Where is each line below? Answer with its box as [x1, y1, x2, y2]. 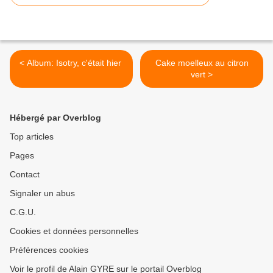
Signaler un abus [10, 188, 75, 199]
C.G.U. [10, 207, 36, 218]
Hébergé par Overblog [10, 113, 101, 123]
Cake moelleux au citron [155, 58, 249, 68]
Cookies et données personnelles [10, 226, 138, 236]
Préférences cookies [10, 245, 88, 255]
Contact [10, 169, 40, 180]
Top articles [10, 132, 54, 142]
